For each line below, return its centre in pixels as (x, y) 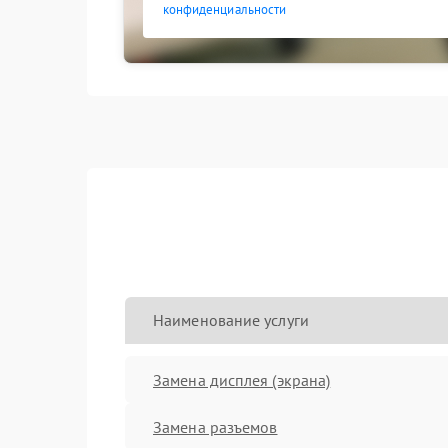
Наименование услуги (231, 320)
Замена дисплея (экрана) (242, 379)
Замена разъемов (215, 426)
